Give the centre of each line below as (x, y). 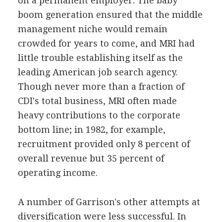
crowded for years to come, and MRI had (106, 43)
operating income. (57, 173)
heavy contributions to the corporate (99, 115)
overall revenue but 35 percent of (91, 158)
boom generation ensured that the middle (110, 15)
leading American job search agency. (97, 72)
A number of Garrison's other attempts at (109, 202)
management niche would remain (92, 29)
